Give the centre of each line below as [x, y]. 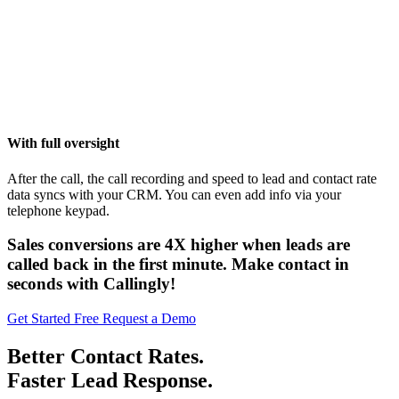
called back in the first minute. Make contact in [178, 265]
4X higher [201, 245]
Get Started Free [55, 319]
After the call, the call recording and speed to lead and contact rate [192, 178]
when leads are [294, 245]
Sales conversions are [86, 245]
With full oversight [63, 143]
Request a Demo [149, 319]
